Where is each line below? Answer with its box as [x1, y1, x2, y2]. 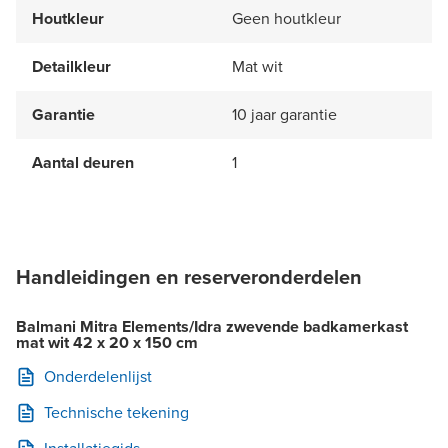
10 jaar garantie [232, 102, 337, 126]
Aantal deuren [32, 150, 134, 174]
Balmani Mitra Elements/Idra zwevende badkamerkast [16, 314, 408, 338]
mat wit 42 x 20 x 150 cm [16, 330, 198, 354]
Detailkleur [32, 54, 111, 78]
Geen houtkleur [232, 6, 341, 30]
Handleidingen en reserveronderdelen [16, 261, 362, 292]
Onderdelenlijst [44, 364, 152, 388]
